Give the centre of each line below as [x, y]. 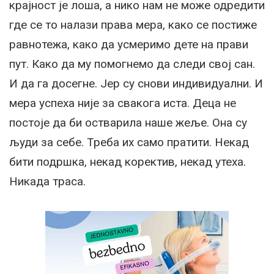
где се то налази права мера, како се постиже [133, 25]
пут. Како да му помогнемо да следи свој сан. [132, 64]
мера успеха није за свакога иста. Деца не [123, 103]
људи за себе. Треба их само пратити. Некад [129, 143]
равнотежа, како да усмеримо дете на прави [129, 45]
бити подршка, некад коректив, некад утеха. [128, 162]
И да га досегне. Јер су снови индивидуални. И [136, 84]
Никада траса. [47, 182]
